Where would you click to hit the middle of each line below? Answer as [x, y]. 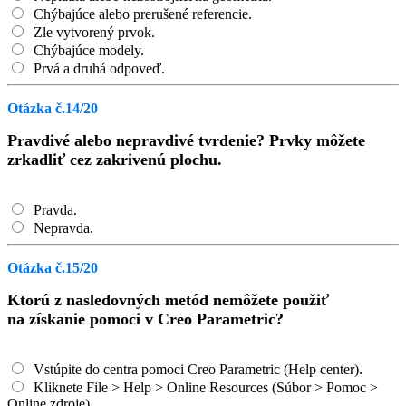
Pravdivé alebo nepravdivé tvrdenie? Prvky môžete [186, 140]
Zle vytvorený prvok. [92, 32]
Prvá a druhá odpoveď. [97, 68]
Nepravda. [62, 228]
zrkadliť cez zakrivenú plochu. [115, 159]
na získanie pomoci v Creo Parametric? [145, 319]
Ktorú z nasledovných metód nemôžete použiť [168, 300]
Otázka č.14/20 [53, 108]
